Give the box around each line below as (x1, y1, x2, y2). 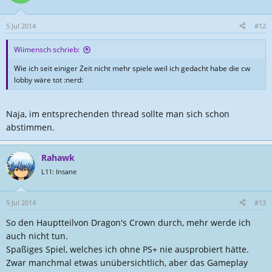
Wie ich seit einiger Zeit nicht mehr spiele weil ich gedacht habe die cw (14, 63, 250, 73)
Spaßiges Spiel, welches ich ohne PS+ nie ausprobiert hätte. (6, 243, 249, 255)
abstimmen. (6, 121, 55, 133)
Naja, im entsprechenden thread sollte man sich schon (6, 108, 229, 120)
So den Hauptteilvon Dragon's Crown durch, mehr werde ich (6, 217, 251, 228)
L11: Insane (41, 167, 76, 176)
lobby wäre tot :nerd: (14, 75, 83, 85)
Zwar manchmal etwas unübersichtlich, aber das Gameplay (6, 257, 248, 268)
